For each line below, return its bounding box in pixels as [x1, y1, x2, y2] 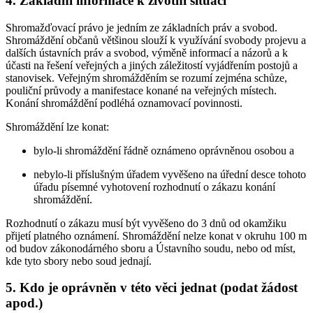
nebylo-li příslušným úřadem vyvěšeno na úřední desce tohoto [34, 168, 306, 180]
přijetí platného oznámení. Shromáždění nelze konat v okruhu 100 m [6, 229, 307, 242]
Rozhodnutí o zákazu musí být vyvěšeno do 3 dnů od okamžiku [6, 217, 286, 229]
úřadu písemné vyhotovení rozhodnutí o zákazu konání [34, 180, 275, 193]
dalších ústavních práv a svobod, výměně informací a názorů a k [6, 46, 288, 59]
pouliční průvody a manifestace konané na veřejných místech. [6, 84, 277, 96]
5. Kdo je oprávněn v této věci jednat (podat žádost [6, 280, 298, 296]
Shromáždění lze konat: [6, 120, 109, 133]
